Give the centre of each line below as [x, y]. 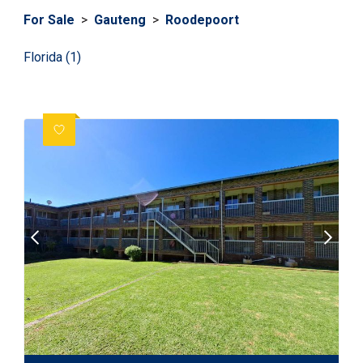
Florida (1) [52, 57]
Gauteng [120, 20]
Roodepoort [202, 20]
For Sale [49, 20]
